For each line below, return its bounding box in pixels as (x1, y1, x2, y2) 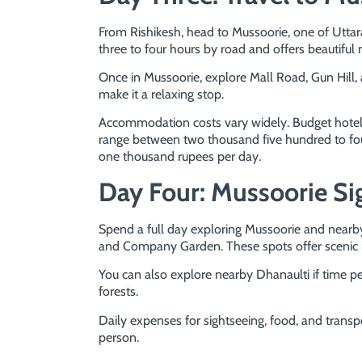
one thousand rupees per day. (99, 149, 261, 165)
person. (99, 329, 139, 345)
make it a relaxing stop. (99, 86, 224, 102)
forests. (99, 284, 138, 300)
